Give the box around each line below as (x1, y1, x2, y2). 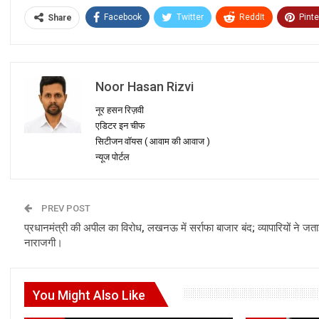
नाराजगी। (24, 236, 63, 249)
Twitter (177, 11, 204, 22)
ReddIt (239, 11, 265, 22)
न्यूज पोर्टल (95, 151, 130, 162)
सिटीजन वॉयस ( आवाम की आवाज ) (95, 135, 210, 147)
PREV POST (39, 202, 90, 214)
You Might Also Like (33, 287, 145, 303)
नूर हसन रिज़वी (95, 104, 144, 115)
